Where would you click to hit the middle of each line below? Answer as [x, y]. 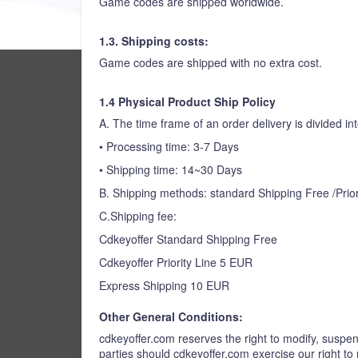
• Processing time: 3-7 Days [169, 146]
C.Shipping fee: [138, 216]
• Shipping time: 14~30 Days [171, 169]
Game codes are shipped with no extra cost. [211, 62]
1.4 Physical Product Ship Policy [187, 101]
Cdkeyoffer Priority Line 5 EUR [176, 262]
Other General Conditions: [171, 316]
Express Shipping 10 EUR [164, 285]
